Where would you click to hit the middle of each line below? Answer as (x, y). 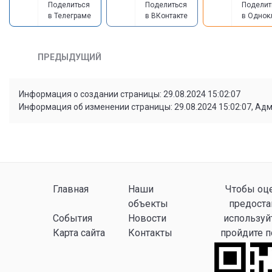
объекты (148, 204)
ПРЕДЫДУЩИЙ (70, 57)
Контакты (151, 233)
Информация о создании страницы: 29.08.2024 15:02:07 (129, 94)
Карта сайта (79, 233)
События (72, 219)
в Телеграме (69, 16)
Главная (70, 189)
